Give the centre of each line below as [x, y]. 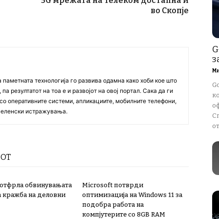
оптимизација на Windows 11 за [132, 195]
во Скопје [170, 11]
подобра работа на [113, 205]
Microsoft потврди [113, 185]
